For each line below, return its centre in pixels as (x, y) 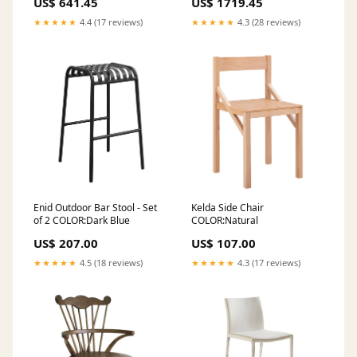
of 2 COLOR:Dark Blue (82, 220)
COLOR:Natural (225, 220)
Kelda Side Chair (228, 207)
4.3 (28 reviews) (268, 22)
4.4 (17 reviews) (110, 22)
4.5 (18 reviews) (110, 262)
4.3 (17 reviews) (268, 262)
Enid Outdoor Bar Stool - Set (95, 207)
